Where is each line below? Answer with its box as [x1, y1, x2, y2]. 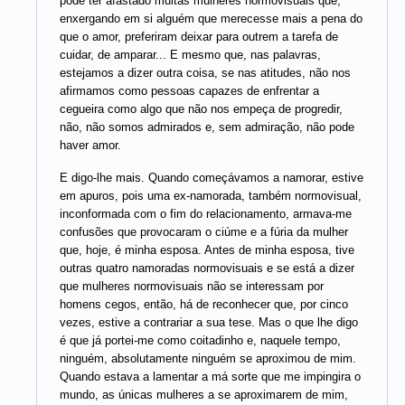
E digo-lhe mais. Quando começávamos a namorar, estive [60, 170, 363, 184]
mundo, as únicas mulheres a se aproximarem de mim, [60, 387, 348, 401]
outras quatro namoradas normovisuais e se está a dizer [60, 260, 354, 275]
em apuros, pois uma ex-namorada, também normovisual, [60, 188, 362, 202]
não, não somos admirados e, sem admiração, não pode [60, 120, 354, 135]
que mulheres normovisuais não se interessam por [60, 278, 324, 293]
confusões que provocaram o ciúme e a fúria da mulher [60, 224, 348, 239]
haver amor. [60, 138, 121, 153]
